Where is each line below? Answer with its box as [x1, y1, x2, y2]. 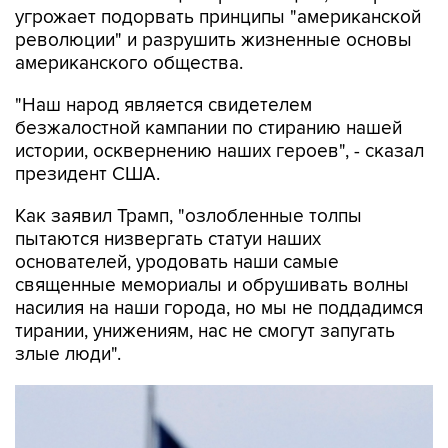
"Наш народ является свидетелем [15, 94, 312, 117]
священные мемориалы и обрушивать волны [15, 274, 409, 297]
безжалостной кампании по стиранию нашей [15, 117, 402, 140]
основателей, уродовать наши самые [15, 251, 339, 274]
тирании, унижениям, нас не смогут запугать [15, 320, 395, 343]
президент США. [15, 163, 160, 186]
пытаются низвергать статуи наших [15, 228, 321, 251]
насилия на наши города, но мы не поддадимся [15, 297, 423, 320]
